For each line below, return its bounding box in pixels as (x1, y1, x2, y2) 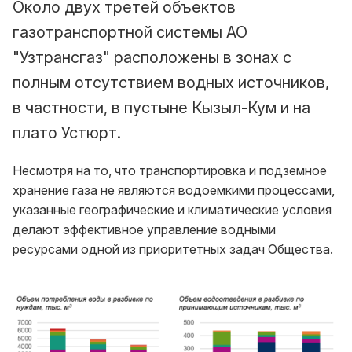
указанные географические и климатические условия (13, 202, 332, 218)
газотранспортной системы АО (13, 23, 247, 42)
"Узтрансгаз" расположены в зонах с (13, 48, 291, 68)
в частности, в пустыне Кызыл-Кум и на (13, 98, 310, 118)
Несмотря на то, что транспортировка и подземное (13, 163, 327, 179)
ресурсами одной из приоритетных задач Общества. (13, 241, 333, 258)
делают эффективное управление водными (13, 222, 276, 238)
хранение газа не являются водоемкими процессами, (13, 182, 335, 199)
